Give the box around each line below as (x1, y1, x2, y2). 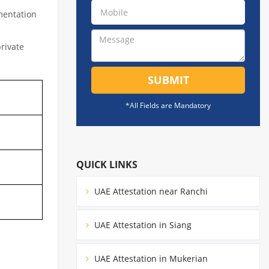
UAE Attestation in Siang (92, 219, 192, 231)
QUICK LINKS (76, 157, 138, 171)
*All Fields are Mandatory (125, 100, 211, 110)
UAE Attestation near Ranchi (92, 185, 208, 197)
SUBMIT (147, 73, 189, 87)
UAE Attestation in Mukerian (92, 252, 208, 264)
